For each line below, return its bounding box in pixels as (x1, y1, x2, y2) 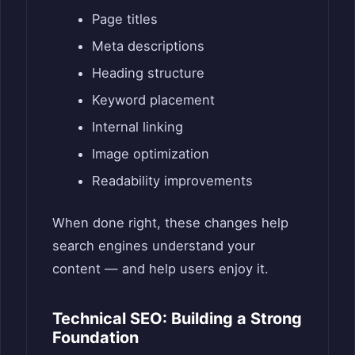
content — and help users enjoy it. (52, 261, 269, 277)
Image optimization (91, 145, 209, 162)
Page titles (91, 10, 158, 27)
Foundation (52, 328, 139, 348)
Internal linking (91, 118, 183, 135)
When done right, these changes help (52, 215, 288, 231)
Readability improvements (91, 172, 253, 189)
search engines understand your (52, 238, 255, 254)
